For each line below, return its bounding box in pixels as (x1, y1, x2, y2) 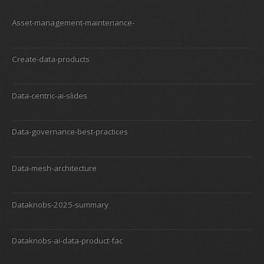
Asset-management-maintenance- (12, 17, 134, 28)
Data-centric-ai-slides (12, 90, 87, 101)
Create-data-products (12, 53, 90, 64)
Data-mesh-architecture (12, 162, 97, 173)
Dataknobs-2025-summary (12, 199, 108, 210)
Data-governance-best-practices (12, 126, 128, 137)
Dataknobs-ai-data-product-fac (12, 235, 123, 246)
